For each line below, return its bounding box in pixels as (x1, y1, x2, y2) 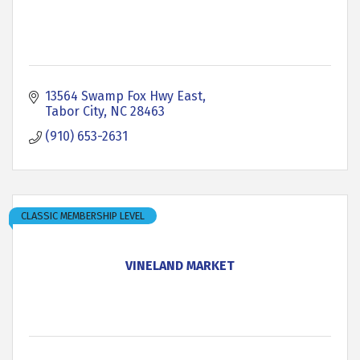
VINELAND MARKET (125, 258, 235, 273)
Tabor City (45, 104, 104, 119)
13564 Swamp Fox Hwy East (45, 88, 202, 104)
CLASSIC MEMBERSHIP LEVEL (21, 210, 145, 222)
